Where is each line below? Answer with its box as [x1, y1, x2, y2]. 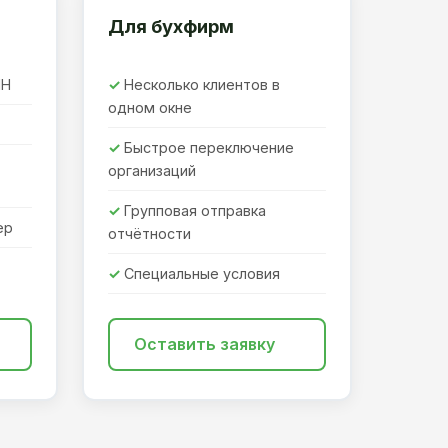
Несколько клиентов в [124, 76, 280, 94]
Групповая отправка [124, 202, 266, 220]
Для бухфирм [108, 15, 234, 38]
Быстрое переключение [124, 139, 294, 157]
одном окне [108, 99, 192, 117]
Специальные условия [124, 265, 280, 283]
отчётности [108, 225, 191, 243]
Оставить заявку [134, 334, 275, 355]
